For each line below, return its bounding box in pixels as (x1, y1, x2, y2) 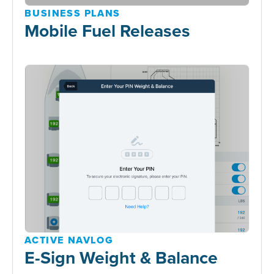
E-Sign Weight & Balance (24, 244, 218, 270)
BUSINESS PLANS (24, 6, 120, 20)
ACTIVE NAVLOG (24, 232, 114, 247)
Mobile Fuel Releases (24, 17, 191, 43)
